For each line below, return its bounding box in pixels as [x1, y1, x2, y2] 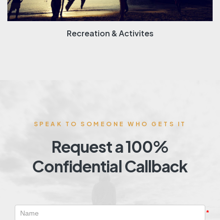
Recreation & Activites [66, 27, 154, 38]
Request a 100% [51, 136, 169, 156]
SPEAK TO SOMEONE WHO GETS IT [33, 120, 187, 128]
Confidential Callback [32, 156, 188, 176]
